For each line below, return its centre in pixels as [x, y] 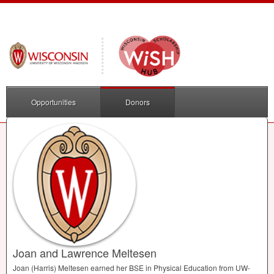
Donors [138, 102]
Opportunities [54, 102]
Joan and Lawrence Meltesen [85, 253]
